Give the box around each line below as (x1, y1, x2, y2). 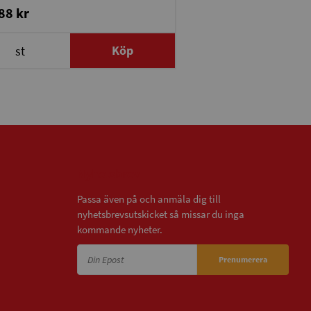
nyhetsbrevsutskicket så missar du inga (77, 208, 244, 221)
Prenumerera (219, 254, 267, 265)
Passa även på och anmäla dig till (77, 192, 221, 206)
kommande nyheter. (77, 223, 162, 237)
